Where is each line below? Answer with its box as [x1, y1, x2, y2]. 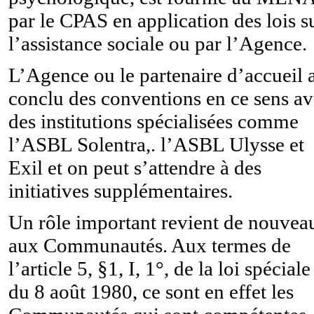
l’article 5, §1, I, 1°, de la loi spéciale [8, 257, 310, 280]
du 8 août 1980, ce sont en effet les [8, 280, 294, 303]
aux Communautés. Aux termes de [8, 233, 291, 257]
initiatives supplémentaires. [8, 179, 233, 202]
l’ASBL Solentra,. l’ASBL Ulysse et [8, 132, 304, 156]
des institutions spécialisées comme [8, 109, 299, 132]
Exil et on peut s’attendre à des [8, 156, 261, 179]
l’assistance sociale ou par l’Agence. [8, 32, 307, 55]
